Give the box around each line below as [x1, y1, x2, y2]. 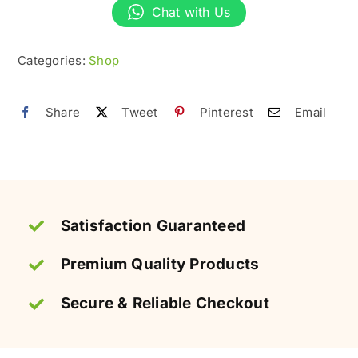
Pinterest [199, 105, 253, 121]
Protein [85, 91, 133, 108]
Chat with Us [151, 3, 231, 20]
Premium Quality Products [60, 255, 260, 274]
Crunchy [85, 22, 141, 38]
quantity [85, 137, 140, 154]
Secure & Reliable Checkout [60, 294, 269, 313]
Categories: [18, 52, 89, 68]
